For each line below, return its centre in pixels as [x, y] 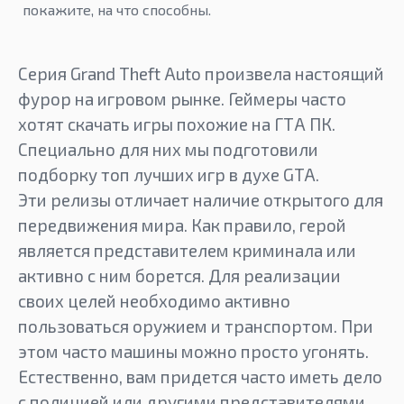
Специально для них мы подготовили [168, 149]
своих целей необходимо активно [154, 300]
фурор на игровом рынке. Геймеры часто [182, 98]
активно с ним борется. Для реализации [179, 275]
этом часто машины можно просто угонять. [193, 351]
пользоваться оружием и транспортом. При [196, 326]
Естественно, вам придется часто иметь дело [200, 376]
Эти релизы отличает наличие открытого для [201, 199]
